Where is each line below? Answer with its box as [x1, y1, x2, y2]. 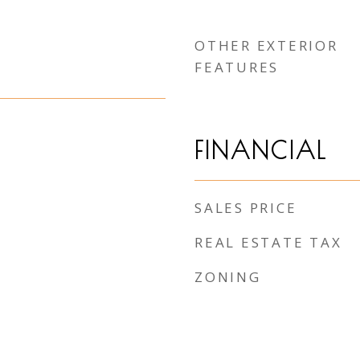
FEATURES [194, 58, 279, 76]
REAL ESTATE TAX [194, 233, 342, 252]
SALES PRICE [194, 198, 297, 217]
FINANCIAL [194, 137, 327, 164]
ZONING [194, 268, 261, 286]
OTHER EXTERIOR [194, 36, 338, 55]
